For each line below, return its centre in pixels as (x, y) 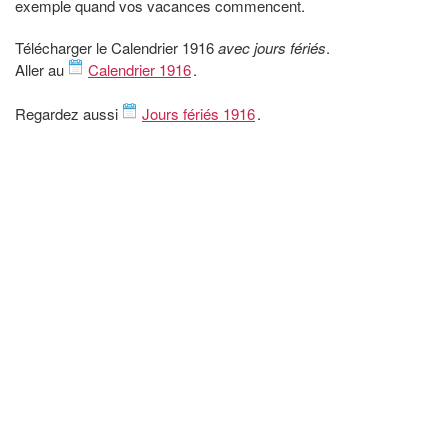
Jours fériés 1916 (198, 114)
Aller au (41, 70)
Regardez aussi (68, 114)
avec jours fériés (272, 48)
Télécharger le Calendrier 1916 (116, 48)
